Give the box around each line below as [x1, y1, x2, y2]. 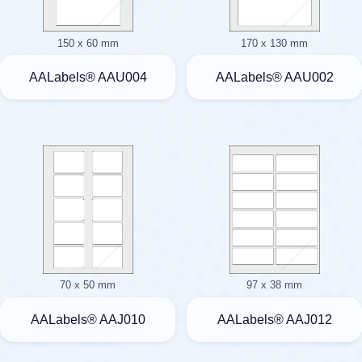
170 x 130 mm [241, 36, 308, 49]
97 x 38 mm [246, 279, 302, 292]
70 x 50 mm [60, 279, 116, 292]
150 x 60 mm [57, 36, 119, 49]
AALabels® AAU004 [28, 69, 147, 84]
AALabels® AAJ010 [30, 312, 145, 326]
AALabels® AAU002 [215, 69, 334, 84]
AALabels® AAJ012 [217, 312, 332, 326]
